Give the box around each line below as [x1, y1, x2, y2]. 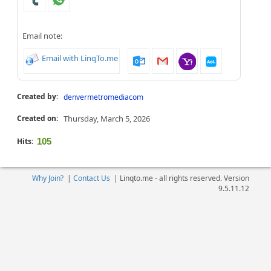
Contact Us [73, 173, 110, 183]
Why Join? [31, 173, 64, 183]
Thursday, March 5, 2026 [64, 113, 150, 124]
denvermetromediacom [64, 92, 143, 102]
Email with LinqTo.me [42, 53, 118, 64]
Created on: [17, 113, 60, 123]
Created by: [17, 91, 60, 102]
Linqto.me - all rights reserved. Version [119, 173, 249, 183]
